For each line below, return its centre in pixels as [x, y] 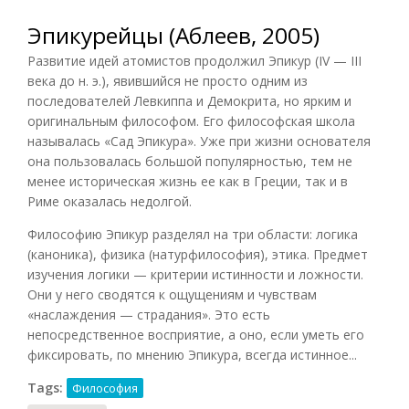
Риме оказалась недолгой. [110, 201]
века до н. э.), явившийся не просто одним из [168, 80]
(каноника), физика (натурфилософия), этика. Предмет [198, 254]
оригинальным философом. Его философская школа [191, 121]
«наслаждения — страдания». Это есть [149, 314]
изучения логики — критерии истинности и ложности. [195, 274]
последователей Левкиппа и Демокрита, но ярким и [189, 100]
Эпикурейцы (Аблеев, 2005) [173, 35]
